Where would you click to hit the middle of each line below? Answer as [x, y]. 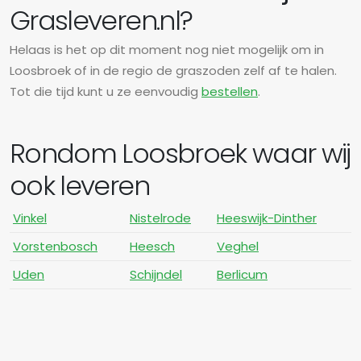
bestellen [230, 91]
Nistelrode [160, 218]
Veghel [238, 246]
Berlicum [242, 274]
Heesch [152, 246]
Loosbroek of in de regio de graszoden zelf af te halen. [173, 70]
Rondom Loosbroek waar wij [180, 153]
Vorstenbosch [55, 246]
